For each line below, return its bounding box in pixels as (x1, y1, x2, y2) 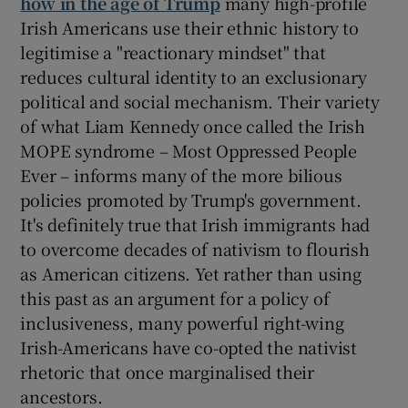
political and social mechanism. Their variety (20, 88, 380, 113)
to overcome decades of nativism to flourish (20, 236, 370, 260)
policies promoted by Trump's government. (20, 187, 362, 211)
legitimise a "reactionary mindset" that (20, 39, 326, 64)
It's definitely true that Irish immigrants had (20, 211, 371, 236)
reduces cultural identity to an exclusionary (20, 64, 367, 88)
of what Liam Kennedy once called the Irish (20, 113, 366, 138)
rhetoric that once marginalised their (20, 359, 315, 383)
